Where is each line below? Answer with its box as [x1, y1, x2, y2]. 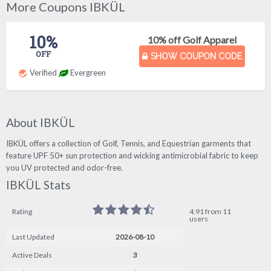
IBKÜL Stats [6, 177, 71, 192]
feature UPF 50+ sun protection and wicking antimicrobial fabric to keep [6, 150, 258, 160]
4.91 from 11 [189, 207, 231, 217]
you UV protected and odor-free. [6, 162, 123, 172]
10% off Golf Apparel [148, 33, 237, 45]
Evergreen [70, 67, 106, 77]
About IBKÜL [6, 115, 75, 129]
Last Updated [12, 232, 54, 242]
